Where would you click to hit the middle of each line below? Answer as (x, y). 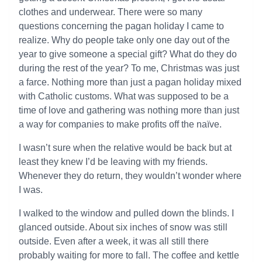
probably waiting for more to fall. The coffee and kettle (129, 255)
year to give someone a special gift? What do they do (128, 54)
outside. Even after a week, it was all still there (114, 241)
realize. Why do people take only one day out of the (124, 40)
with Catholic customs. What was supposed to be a (124, 96)
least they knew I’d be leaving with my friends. (113, 162)
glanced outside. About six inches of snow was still (123, 227)
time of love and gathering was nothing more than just (129, 110)
